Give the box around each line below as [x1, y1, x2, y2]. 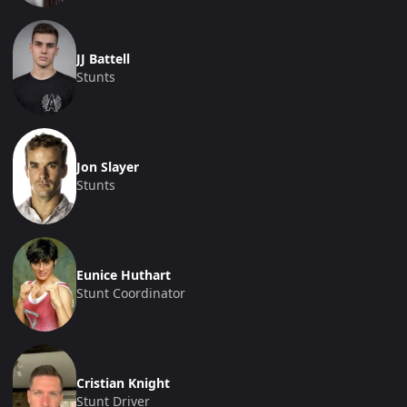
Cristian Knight [76, 373, 170, 392]
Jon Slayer [76, 157, 139, 175]
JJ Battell [76, 49, 130, 67]
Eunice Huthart [76, 265, 171, 283]
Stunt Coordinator [76, 283, 185, 302]
